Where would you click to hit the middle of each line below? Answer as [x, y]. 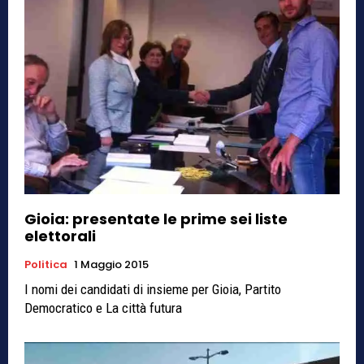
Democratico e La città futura [103, 308]
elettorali [60, 236]
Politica [46, 264]
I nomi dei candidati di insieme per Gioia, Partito [153, 289]
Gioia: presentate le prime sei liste [156, 219]
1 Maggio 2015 [111, 264]
